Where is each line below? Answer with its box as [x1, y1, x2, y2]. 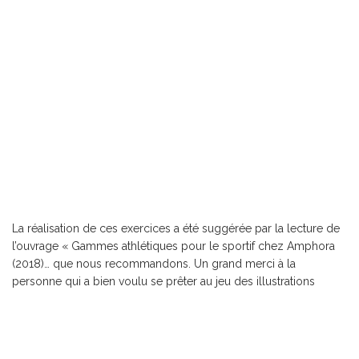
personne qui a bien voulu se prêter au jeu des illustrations [12, 275, 315, 288]
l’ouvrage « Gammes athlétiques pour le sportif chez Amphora [12, 240, 335, 252]
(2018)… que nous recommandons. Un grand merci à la [12, 257, 296, 270]
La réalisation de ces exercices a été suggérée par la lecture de [12, 222, 340, 235]
